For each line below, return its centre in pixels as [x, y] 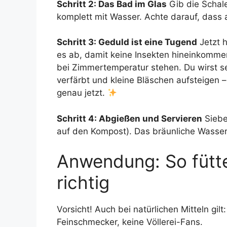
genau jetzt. [82, 93]
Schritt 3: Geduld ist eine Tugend [127, 42]
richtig [83, 183]
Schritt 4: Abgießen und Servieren [129, 118]
